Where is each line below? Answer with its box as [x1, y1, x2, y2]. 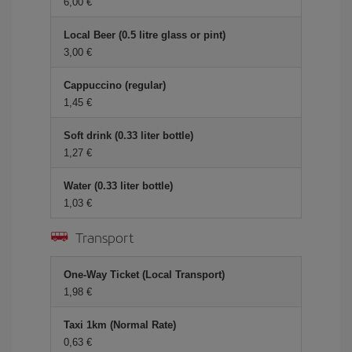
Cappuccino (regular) [64, 79, 166, 91]
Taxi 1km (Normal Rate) [64, 319, 176, 331]
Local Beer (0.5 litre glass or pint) [64, 29, 225, 41]
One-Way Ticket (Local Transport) [64, 269, 225, 280]
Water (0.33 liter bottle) [64, 180, 173, 192]
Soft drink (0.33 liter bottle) [64, 130, 193, 141]
